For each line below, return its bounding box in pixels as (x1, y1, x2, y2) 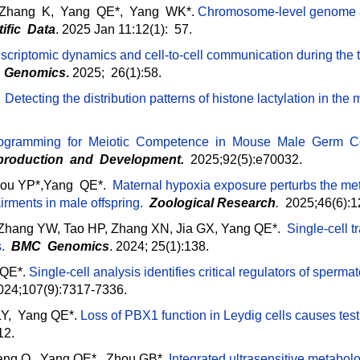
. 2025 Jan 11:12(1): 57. (55, 22, 198, 37)
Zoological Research (149, 196, 276, 211)
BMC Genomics (11, 239, 109, 254)
